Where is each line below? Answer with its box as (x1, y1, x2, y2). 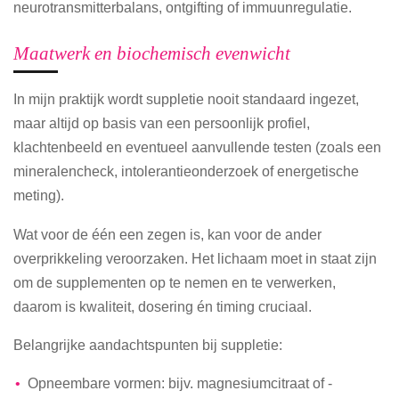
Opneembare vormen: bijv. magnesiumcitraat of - (27, 375, 332, 392)
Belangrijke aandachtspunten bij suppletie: (13, 337, 282, 354)
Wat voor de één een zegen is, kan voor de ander (13, 225, 322, 242)
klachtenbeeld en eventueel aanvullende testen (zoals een (13, 139, 381, 156)
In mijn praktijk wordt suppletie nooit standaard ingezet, (13, 91, 359, 108)
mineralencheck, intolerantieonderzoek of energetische (13, 163, 359, 180)
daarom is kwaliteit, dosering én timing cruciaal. (13, 297, 312, 314)
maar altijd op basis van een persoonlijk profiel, (13, 115, 310, 132)
